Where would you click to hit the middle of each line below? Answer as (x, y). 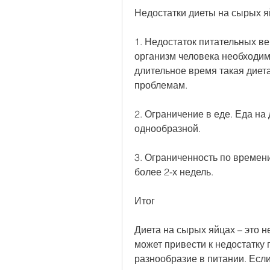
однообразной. (168, 129)
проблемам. (161, 85)
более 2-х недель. (174, 172)
